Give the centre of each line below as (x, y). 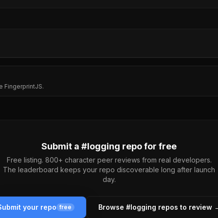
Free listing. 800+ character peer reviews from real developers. (109, 160)
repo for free (148, 146)
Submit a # (64, 146)
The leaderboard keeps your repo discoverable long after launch (109, 170)
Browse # (114, 207)
